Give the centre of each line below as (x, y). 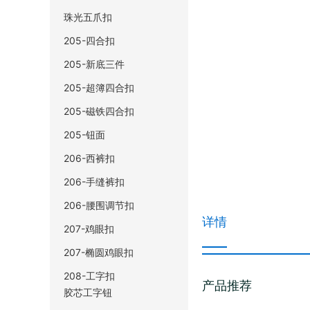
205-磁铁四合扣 (99, 111)
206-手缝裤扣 (94, 181)
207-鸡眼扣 (89, 228)
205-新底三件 (94, 64)
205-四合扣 (89, 40)
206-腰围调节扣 (99, 205)
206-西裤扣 (89, 158)
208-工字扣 (89, 275)
